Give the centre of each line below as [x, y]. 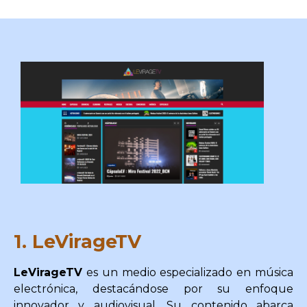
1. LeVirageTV [77, 241]
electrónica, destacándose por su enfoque [153, 288]
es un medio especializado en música [188, 272]
